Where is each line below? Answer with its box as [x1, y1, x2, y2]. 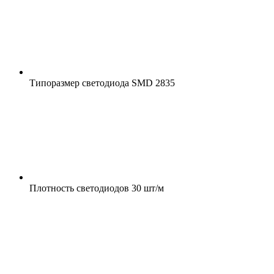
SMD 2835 [129, 77, 175, 88]
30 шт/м [129, 182, 164, 193]
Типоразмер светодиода [29, 77, 129, 88]
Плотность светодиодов [29, 182, 129, 193]
